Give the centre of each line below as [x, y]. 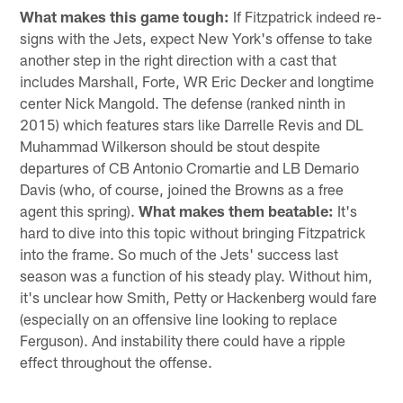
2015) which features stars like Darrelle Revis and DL [192, 125]
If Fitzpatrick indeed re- [306, 17]
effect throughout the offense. [116, 362]
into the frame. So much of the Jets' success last [179, 254]
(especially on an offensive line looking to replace [179, 319]
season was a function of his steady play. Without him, [197, 276]
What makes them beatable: [237, 211]
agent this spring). [80, 211]
